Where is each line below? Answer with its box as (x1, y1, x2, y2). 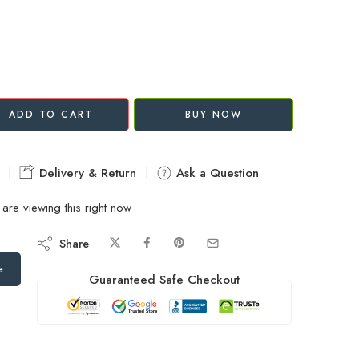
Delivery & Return (35, 164, 136, 182)
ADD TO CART (9, 107, 94, 122)
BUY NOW (184, 107, 242, 122)
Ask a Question (172, 164, 259, 182)
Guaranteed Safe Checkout (88, 270, 240, 288)
